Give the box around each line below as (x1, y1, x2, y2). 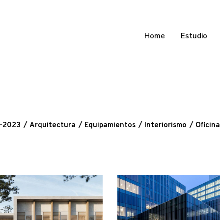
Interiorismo (144, 121, 187, 130)
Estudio (181, 31, 207, 41)
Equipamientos (84, 121, 136, 130)
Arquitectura (29, 121, 76, 130)
